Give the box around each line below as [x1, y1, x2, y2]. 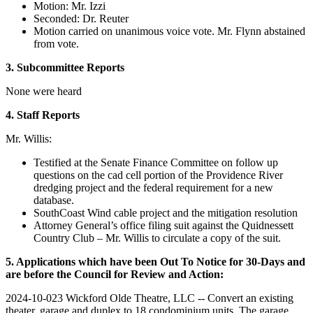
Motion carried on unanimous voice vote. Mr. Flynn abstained [34, 25, 305, 38]
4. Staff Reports [6, 109, 80, 122]
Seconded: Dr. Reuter [34, 13, 129, 25]
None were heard [6, 85, 82, 98]
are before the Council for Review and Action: [6, 268, 224, 281]
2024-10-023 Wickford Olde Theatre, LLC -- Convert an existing [6, 292, 293, 305]
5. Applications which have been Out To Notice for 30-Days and [6, 256, 305, 268]
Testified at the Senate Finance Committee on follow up [34, 156, 278, 169]
